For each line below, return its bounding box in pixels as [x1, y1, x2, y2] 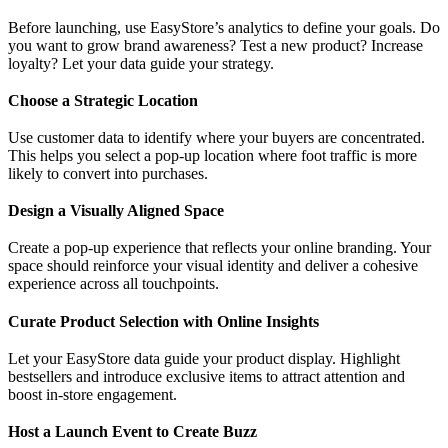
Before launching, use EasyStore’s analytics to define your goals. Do [8, 18, 440, 36]
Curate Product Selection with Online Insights [8, 312, 319, 330]
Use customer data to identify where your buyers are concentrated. [8, 129, 425, 147]
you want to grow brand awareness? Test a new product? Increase [8, 36, 423, 54]
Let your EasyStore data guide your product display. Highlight [8, 349, 400, 367]
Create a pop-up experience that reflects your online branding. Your [8, 239, 431, 257]
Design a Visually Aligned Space [8, 202, 224, 220]
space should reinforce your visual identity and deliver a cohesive [8, 257, 418, 275]
